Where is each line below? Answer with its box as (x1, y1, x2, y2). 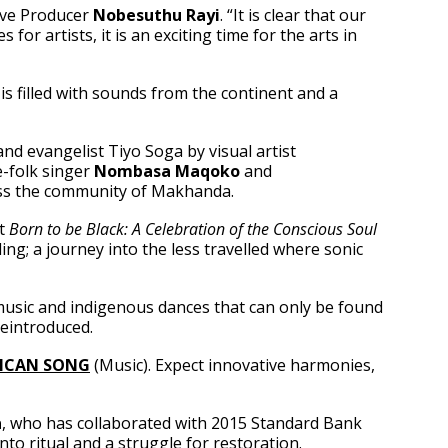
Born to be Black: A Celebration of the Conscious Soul (9, 218, 377, 240)
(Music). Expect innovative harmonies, (90, 354, 375, 376)
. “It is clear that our (220, 4, 366, 26)
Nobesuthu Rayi (93, 4, 220, 26)
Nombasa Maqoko (94, 160, 240, 182)
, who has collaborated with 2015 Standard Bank (2, 412, 362, 434)
